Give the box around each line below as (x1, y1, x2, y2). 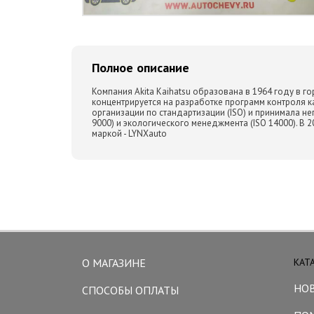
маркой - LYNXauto (92, 127, 167, 139)
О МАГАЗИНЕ (82, 255, 146, 270)
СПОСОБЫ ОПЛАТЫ (82, 282, 179, 297)
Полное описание (92, 59, 189, 76)
